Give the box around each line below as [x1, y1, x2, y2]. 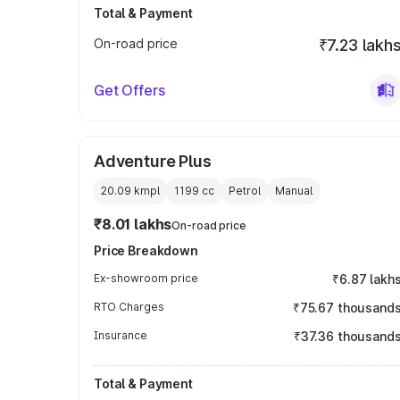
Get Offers [94, 81, 165, 99]
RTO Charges [94, 300, 164, 313]
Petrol [229, 184, 261, 197]
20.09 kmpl [101, 184, 160, 197]
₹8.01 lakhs [94, 215, 172, 233]
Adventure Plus [94, 152, 212, 171]
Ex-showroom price [94, 271, 198, 285]
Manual [275, 184, 312, 197]
